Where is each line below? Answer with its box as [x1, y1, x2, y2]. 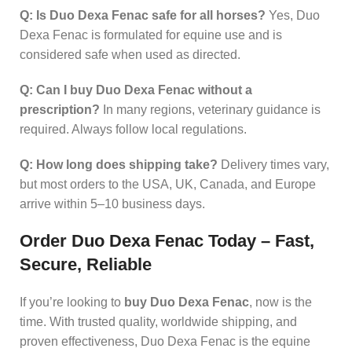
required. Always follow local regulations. [20, 122, 247, 136]
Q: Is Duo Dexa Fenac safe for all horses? [20, 8, 266, 22]
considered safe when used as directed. [20, 47, 240, 61]
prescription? [20, 102, 100, 116]
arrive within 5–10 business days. [20, 196, 205, 211]
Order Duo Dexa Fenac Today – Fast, [20, 230, 314, 251]
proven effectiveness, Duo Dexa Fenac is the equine [20, 334, 310, 348]
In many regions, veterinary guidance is [100, 102, 321, 116]
